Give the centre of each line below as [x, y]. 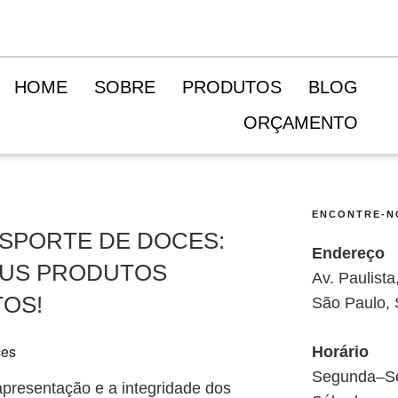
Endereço [348, 254]
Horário [340, 352]
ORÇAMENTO [301, 122]
